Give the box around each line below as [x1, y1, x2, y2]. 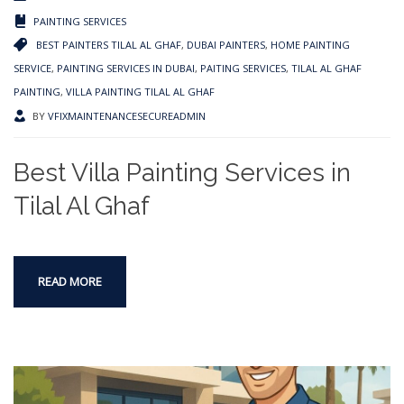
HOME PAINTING [271, 37, 350, 51]
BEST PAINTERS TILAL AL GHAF [36, 37, 181, 51]
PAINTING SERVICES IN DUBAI [57, 60, 195, 75]
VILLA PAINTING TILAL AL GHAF [66, 84, 215, 98]
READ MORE [38, 272, 102, 289]
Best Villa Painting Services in [14, 157, 351, 188]
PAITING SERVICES [200, 60, 286, 75]
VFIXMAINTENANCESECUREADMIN [48, 108, 206, 123]
